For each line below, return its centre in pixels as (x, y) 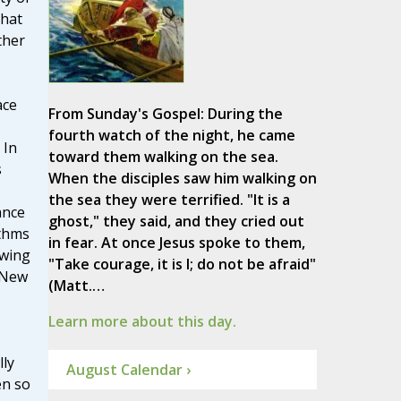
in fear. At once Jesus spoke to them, (176, 243)
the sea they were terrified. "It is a (169, 200)
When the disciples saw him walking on (182, 179)
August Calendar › (128, 370)
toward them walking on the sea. (163, 157)
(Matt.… (76, 286)
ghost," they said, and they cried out (176, 222)
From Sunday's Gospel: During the (165, 114)
